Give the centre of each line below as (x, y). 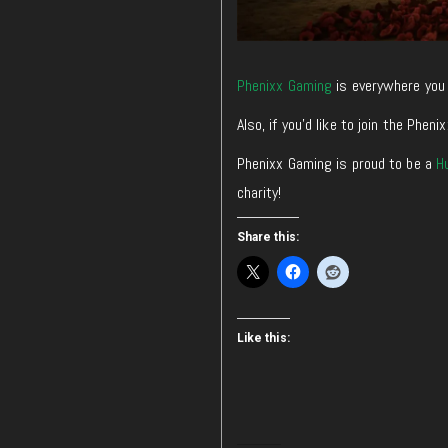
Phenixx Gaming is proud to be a (336, 163)
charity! (259, 192)
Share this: (267, 236)
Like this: (263, 337)
